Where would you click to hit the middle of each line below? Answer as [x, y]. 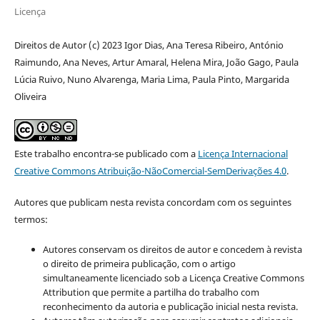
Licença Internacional [242, 153]
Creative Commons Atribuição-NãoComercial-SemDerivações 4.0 [150, 170]
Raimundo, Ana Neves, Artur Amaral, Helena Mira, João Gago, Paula [156, 62]
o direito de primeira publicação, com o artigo [139, 263]
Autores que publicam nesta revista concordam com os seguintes [152, 202]
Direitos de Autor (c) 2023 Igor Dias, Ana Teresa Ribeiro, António [149, 45]
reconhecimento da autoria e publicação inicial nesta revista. [170, 306]
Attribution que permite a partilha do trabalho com [151, 292]
